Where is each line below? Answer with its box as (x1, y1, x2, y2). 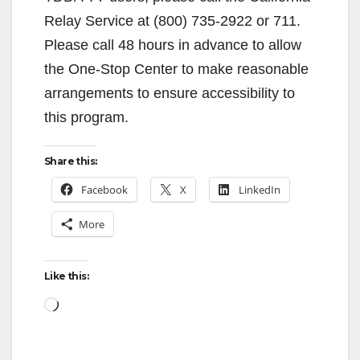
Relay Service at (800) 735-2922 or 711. (44, 12, 305, 29)
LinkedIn (239, 182, 280, 197)
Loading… (58, 294, 124, 311)
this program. (44, 108, 129, 125)
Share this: (44, 154, 97, 167)
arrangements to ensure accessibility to (44, 84, 295, 101)
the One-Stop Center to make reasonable (44, 60, 309, 77)
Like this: (44, 269, 88, 282)
